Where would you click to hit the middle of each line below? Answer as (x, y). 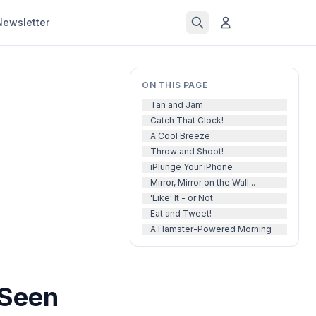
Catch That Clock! (187, 120)
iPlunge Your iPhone (192, 167)
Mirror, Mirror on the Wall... (203, 182)
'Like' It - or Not (182, 198)
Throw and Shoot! (187, 151)
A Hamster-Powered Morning (211, 229)
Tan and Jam (177, 105)
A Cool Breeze (180, 136)
